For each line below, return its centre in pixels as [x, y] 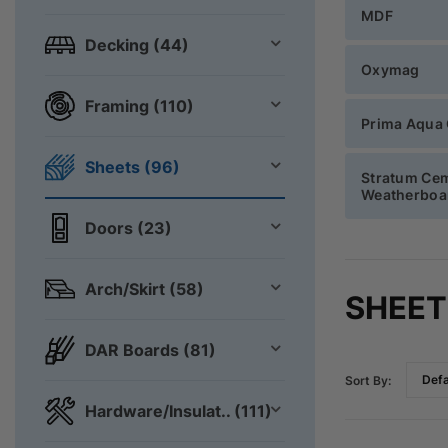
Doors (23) [128, 227]
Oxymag [390, 69]
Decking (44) [137, 44]
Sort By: [368, 380]
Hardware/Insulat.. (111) [178, 410]
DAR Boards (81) [150, 349]
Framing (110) [139, 105]
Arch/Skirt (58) [144, 288]
